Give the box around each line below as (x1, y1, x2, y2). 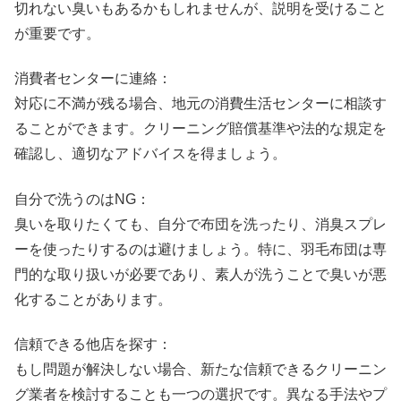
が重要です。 (14, 25, 100, 41)
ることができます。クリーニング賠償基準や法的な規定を (14, 121, 387, 137)
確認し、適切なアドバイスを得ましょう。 (14, 146, 286, 162)
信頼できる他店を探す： (14, 337, 172, 353)
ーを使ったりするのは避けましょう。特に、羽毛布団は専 (14, 241, 387, 257)
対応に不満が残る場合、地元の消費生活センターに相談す (14, 96, 387, 112)
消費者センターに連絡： (14, 71, 172, 87)
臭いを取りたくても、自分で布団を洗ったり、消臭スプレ (14, 216, 387, 232)
